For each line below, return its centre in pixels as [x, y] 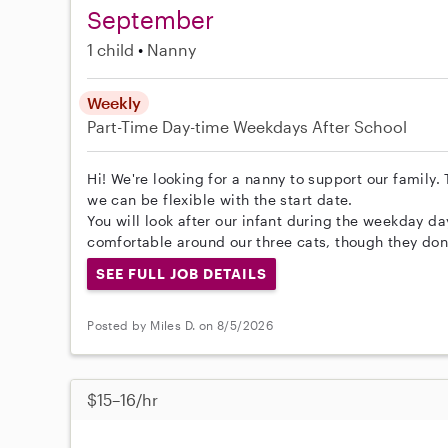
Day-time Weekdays [235, 126]
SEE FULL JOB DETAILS [181, 273]
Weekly [114, 102]
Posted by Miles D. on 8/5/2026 [180, 325]
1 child [111, 49]
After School [360, 126]
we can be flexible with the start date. [220, 199]
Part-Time [125, 126]
